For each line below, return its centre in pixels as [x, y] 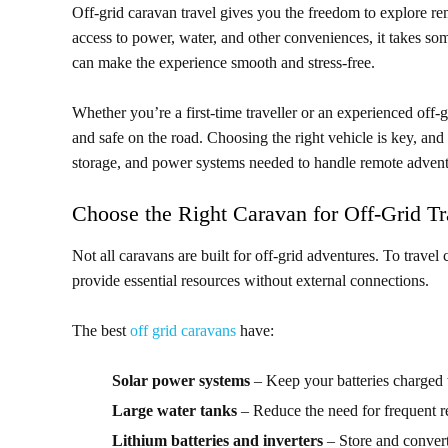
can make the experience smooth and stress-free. [225, 63]
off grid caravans [183, 331]
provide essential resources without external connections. [250, 281]
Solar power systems [181, 381]
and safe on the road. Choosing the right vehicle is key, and [258, 138]
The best [99, 331]
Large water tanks [174, 411]
